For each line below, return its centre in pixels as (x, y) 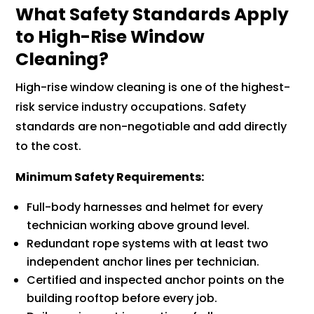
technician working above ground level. (138, 225)
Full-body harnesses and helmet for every (145, 207)
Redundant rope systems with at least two (148, 243)
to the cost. (49, 146)
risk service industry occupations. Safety (131, 107)
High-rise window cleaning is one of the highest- (153, 87)
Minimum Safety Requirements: (110, 177)
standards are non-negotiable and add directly (151, 126)
